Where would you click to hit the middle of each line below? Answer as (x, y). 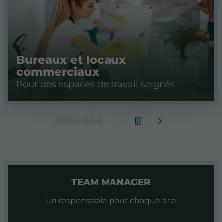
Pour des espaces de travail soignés (96, 84)
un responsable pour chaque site (111, 201)
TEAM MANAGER (111, 182)
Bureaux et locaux (71, 60)
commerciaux (58, 72)
